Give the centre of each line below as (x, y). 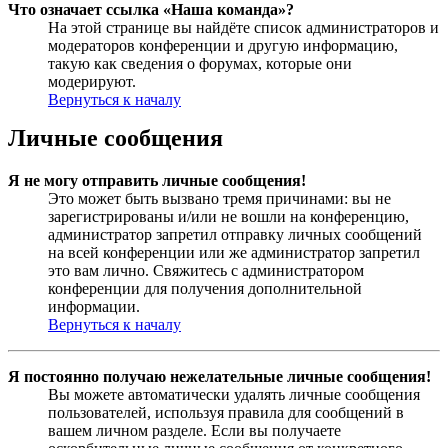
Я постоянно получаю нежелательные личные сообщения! (219, 377)
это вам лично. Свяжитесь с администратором (206, 271)
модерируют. (92, 82)
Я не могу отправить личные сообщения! (157, 181)
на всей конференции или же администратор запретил (234, 253)
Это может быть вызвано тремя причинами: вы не (219, 199)
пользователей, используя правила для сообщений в (226, 413)
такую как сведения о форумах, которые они (200, 64)
